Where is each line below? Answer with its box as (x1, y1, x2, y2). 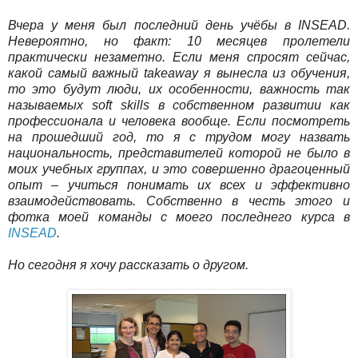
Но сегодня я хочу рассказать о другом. (8, 257, 249, 272)
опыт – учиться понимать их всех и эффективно (8, 177, 350, 192)
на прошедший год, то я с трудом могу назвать (8, 129, 350, 144)
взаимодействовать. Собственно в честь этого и (8, 193, 350, 208)
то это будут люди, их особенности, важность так (8, 82, 350, 96)
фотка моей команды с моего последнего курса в (8, 209, 350, 224)
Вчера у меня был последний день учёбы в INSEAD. (8, 18, 350, 32)
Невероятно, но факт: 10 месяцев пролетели (8, 34, 350, 48)
